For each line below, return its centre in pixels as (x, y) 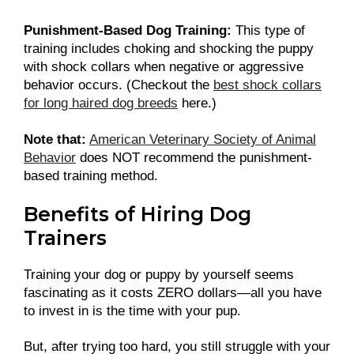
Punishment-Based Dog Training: (128, 31)
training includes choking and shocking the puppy (169, 49)
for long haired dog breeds (101, 104)
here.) (197, 104)
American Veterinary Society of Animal (203, 139)
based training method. (91, 175)
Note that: (55, 139)
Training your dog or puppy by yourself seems (159, 274)
